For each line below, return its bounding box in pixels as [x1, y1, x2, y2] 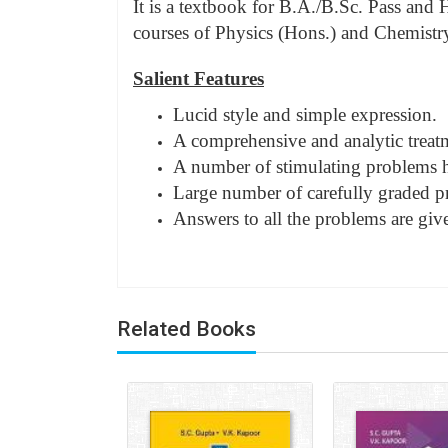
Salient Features [133, 67, 264, 89]
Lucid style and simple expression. [173, 103, 437, 125]
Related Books [117, 316, 256, 341]
